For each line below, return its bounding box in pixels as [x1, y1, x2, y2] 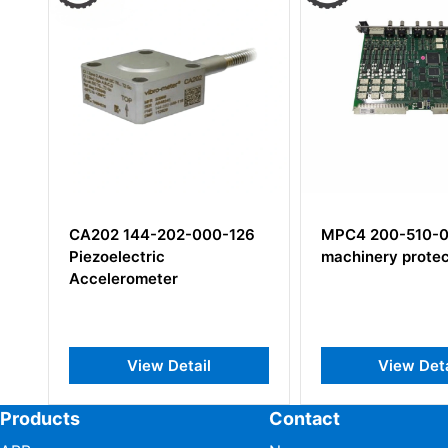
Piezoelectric [66, 246, 163, 266]
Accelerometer [66, 268, 176, 288]
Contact [268, 408, 340, 429]
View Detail [124, 355, 209, 375]
